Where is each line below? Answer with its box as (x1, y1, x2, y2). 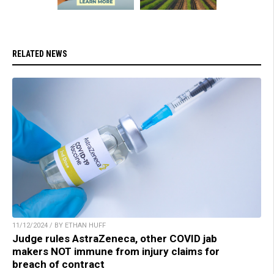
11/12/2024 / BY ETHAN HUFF (12, 221, 106, 229)
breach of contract (12, 257, 105, 270)
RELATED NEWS (12, 48, 67, 59)
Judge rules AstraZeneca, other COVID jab (12, 232, 217, 245)
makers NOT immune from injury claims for (12, 245, 220, 257)
